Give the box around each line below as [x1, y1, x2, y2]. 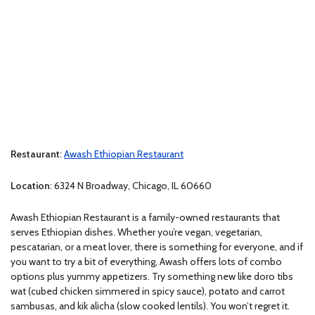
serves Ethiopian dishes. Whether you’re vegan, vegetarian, [11, 226, 262, 239]
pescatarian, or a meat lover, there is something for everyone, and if [11, 240, 303, 254]
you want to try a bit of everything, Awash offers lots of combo [11, 255, 282, 269]
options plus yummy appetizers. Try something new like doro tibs [11, 270, 293, 283]
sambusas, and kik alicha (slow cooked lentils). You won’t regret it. [11, 300, 290, 313]
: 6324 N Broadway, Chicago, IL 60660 [50, 179, 212, 193]
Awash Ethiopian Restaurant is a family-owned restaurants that [11, 211, 280, 224]
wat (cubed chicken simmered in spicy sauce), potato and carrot [11, 285, 285, 298]
